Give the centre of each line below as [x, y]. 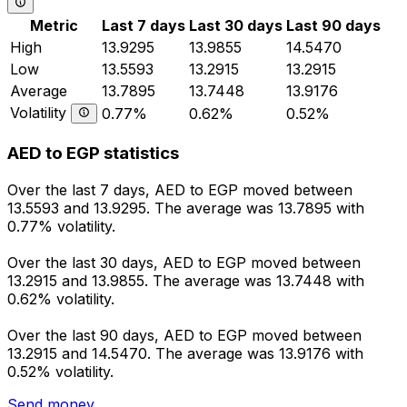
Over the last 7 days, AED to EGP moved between [180, 190]
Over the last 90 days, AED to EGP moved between [184, 336]
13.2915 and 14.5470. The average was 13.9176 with [185, 354]
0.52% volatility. [60, 372]
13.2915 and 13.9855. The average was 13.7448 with [186, 281]
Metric [54, 25]
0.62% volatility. [61, 299]
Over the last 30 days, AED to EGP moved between [184, 263]
